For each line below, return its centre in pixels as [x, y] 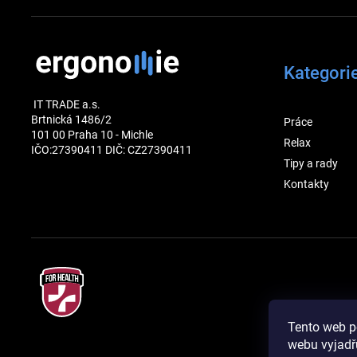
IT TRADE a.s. [66, 104]
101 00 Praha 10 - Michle [92, 134]
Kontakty [306, 184]
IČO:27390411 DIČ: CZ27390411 [112, 149]
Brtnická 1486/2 [71, 119]
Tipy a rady [310, 164]
